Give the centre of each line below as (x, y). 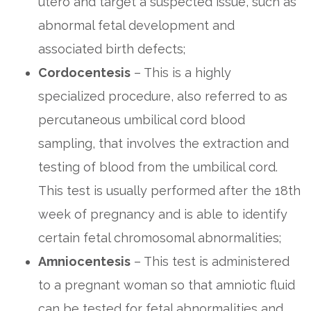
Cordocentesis (84, 73)
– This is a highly (181, 73)
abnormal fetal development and (136, 25)
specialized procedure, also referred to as (163, 96)
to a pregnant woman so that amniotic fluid (167, 285)
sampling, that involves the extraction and (163, 143)
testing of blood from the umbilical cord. (158, 167)
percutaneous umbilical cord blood (142, 120)
